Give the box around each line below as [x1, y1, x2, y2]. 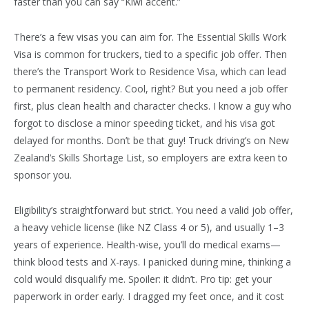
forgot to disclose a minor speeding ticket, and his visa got [14, 117, 275, 130]
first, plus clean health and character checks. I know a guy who [14, 99, 292, 113]
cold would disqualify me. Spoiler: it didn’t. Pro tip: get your [14, 272, 272, 286]
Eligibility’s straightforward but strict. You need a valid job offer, [14, 203, 293, 217]
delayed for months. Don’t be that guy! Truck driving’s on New [14, 134, 289, 148]
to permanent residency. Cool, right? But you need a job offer [14, 82, 288, 96]
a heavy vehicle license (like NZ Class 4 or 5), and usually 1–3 [14, 221, 284, 235]
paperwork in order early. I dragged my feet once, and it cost [14, 290, 284, 303]
